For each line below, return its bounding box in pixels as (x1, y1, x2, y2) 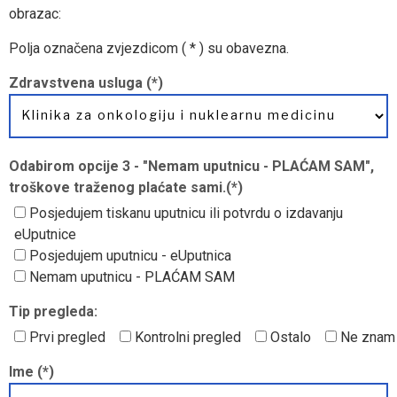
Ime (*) (9, 362, 54, 380)
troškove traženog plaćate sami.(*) (9, 178, 243, 196)
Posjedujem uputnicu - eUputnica (29, 246, 231, 264)
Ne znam (340, 328, 395, 346)
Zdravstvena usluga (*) (9, 74, 163, 91)
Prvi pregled (29, 328, 105, 346)
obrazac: (9, 4, 61, 22)
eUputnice (14, 225, 76, 243)
